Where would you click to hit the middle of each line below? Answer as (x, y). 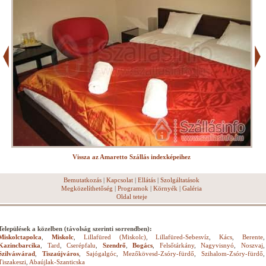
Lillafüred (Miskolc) (115, 237)
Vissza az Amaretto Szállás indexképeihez (132, 157)
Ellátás (147, 180)
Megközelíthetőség (87, 188)
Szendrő (114, 245)
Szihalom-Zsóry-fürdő (232, 254)
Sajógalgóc (101, 254)
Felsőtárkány (177, 245)
